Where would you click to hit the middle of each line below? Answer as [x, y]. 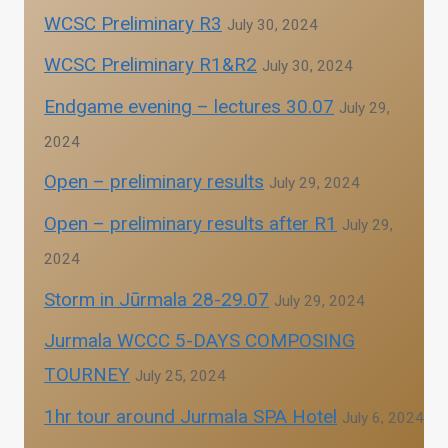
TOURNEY [87, 375]
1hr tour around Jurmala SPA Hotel [190, 416]
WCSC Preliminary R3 [133, 23]
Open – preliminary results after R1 [190, 223]
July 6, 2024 [383, 417]
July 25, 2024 [180, 376]
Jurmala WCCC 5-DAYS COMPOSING [199, 341]
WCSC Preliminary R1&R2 [150, 65]
